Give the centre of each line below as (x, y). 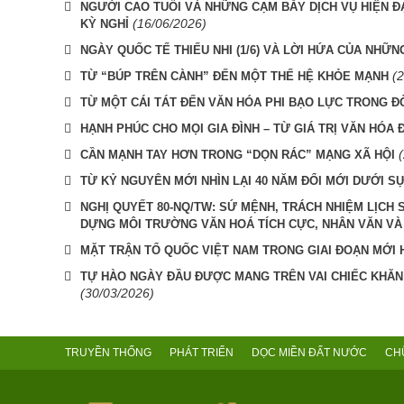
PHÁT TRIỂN (202, 353)
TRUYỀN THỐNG (108, 353)
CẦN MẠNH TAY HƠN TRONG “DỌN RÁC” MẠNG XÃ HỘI (238, 155)
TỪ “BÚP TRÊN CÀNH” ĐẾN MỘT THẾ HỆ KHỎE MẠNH (234, 77)
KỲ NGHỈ (105, 24)
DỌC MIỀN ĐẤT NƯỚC (309, 353)
